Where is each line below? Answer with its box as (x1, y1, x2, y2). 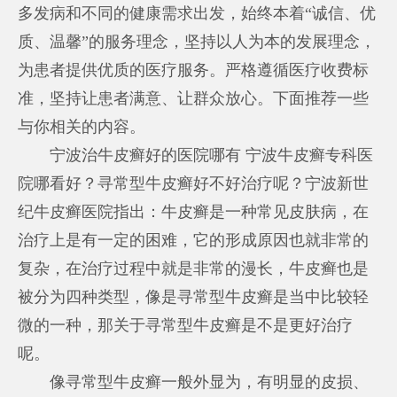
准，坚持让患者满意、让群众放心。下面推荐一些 (18, 89, 370, 107)
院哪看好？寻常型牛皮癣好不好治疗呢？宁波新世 (18, 174, 370, 192)
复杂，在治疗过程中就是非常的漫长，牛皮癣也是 (18, 259, 370, 277)
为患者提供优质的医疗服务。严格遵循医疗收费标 (18, 60, 370, 79)
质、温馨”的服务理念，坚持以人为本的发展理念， (18, 32, 377, 51)
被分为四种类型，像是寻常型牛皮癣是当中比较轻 (18, 287, 370, 306)
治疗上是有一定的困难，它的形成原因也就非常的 (18, 230, 370, 249)
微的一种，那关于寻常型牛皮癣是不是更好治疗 (18, 315, 354, 334)
